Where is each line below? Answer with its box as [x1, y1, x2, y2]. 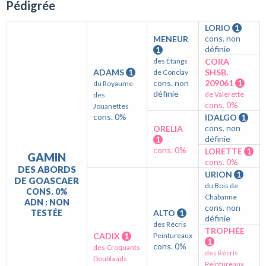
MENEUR [153, 34, 188, 45]
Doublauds [93, 254, 127, 264]
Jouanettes [93, 102, 129, 111]
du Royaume [93, 79, 133, 88]
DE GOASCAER [14, 175, 79, 186]
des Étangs [153, 56, 188, 66]
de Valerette [205, 90, 244, 99]
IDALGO [205, 112, 239, 123]
